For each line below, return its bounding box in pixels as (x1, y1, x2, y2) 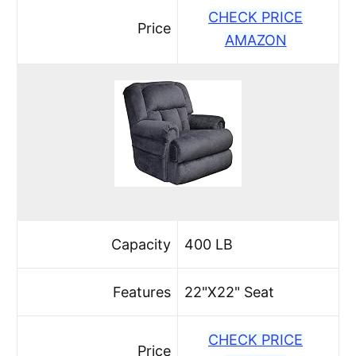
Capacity (110, 235, 171, 253)
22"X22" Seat (184, 283, 275, 300)
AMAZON (224, 31, 287, 48)
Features (112, 283, 171, 300)
